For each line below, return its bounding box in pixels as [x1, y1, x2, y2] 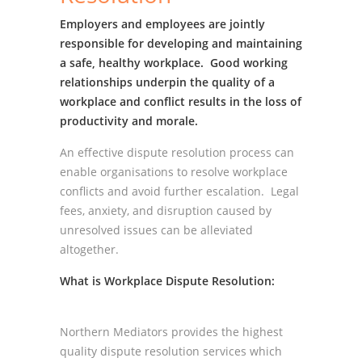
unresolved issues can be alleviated [60, 222, 253, 238]
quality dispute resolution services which [60, 343, 282, 359]
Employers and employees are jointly [60, 16, 265, 32]
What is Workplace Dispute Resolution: [60, 273, 275, 288]
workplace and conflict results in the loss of [60, 94, 301, 109]
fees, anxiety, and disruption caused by [60, 203, 271, 218]
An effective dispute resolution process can [60, 145, 294, 160]
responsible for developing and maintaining [60, 36, 302, 51]
